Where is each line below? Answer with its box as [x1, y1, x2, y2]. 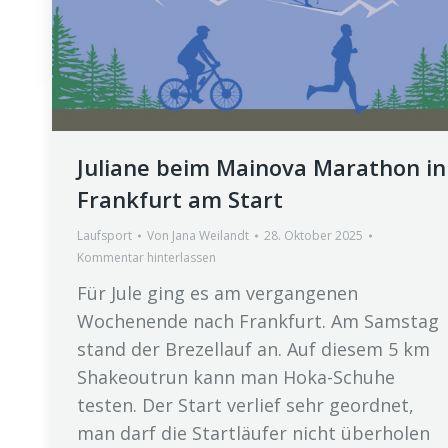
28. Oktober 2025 [264, 227, 363, 245]
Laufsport [77, 227, 132, 245]
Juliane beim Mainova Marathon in [77, 152, 446, 183]
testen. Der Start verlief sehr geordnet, [77, 393, 414, 418]
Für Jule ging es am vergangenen [77, 281, 358, 306]
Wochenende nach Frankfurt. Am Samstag [77, 309, 439, 334]
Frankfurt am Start [77, 184, 283, 215]
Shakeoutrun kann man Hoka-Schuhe [77, 365, 395, 390]
